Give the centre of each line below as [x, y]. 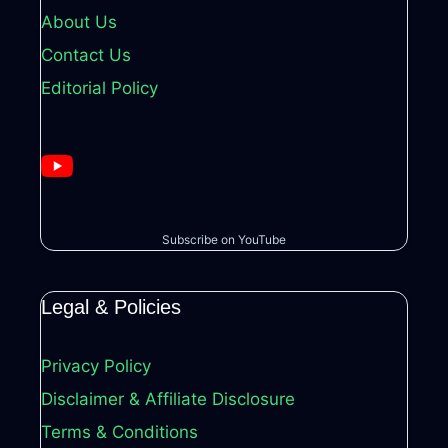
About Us [79, 21]
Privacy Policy [96, 366]
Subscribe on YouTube [224, 240]
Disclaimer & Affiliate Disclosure [168, 399]
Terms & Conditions [119, 432]
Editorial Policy [99, 87]
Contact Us [86, 54]
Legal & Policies [111, 307]
